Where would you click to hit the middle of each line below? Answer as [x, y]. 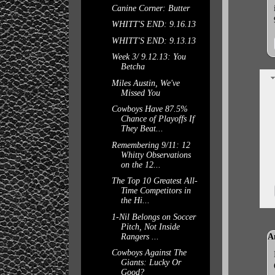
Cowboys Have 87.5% [149, 109]
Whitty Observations [156, 155]
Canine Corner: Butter [150, 8]
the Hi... [135, 200]
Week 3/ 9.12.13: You [149, 57]
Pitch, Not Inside [150, 227]
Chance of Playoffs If [157, 119]
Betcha [133, 67]
